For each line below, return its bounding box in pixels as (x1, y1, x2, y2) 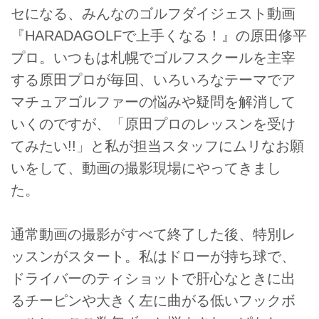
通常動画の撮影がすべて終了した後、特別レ (11, 226, 296, 243)
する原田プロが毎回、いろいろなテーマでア (11, 71, 296, 88)
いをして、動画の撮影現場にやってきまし (11, 159, 281, 176)
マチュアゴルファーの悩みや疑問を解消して (11, 93, 296, 110)
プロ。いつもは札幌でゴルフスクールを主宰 (11, 49, 296, 66)
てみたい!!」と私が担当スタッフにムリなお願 (11, 137, 304, 154)
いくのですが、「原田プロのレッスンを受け (11, 115, 296, 132)
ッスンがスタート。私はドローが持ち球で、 (11, 249, 296, 265)
